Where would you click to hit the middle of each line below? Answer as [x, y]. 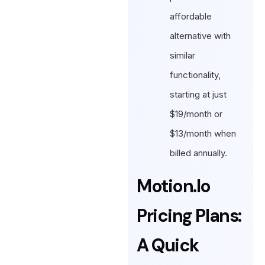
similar [183, 56]
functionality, [195, 75]
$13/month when [203, 134]
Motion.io [174, 186]
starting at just [198, 95]
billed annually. [199, 153]
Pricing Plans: [189, 216]
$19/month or [196, 114]
